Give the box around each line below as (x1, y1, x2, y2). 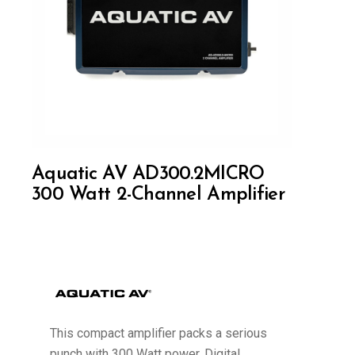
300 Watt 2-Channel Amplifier (32, 185, 284, 204)
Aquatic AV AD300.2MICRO (32, 165, 265, 184)
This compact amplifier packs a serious (49, 326, 267, 342)
